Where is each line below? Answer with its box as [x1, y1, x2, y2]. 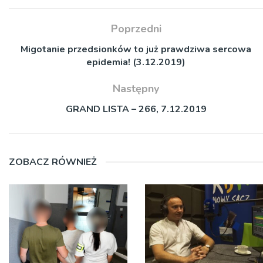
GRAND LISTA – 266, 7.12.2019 [65, 103, 207, 116]
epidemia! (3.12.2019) [86, 56, 186, 69]
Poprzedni [110, 22, 161, 36]
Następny [113, 82, 159, 96]
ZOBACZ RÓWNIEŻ [9, 156, 97, 169]
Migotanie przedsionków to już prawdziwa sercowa [21, 43, 251, 56]
